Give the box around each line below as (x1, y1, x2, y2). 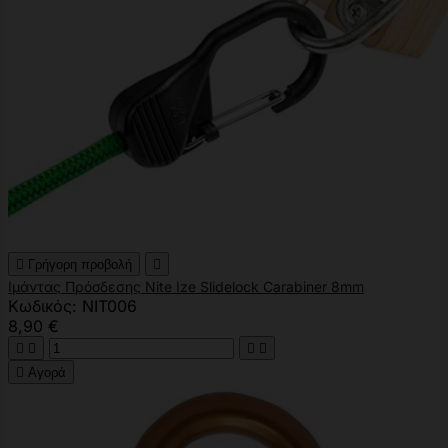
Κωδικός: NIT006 (8, 295, 137, 316)
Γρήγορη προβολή (28, 256, 132, 272)
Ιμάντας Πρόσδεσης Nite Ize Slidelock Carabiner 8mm (8, 277, 364, 295)
